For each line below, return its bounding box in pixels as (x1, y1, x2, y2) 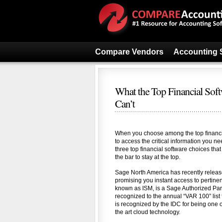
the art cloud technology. (115, 209, 180, 216)
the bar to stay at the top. (115, 154, 180, 161)
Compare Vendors (95, 48, 164, 56)
